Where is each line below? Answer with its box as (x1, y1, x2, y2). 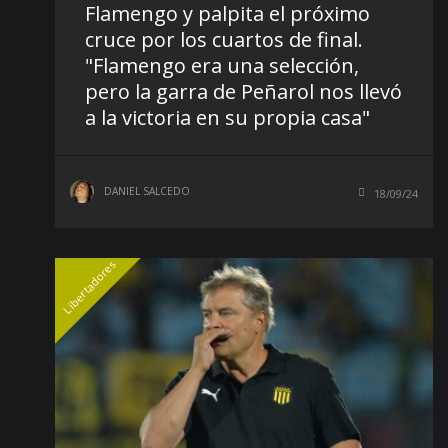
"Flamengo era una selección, (85, 52, 359, 80)
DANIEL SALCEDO (104, 184, 190, 199)
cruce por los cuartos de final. (85, 26, 363, 54)
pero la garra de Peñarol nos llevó (85, 78, 402, 106)
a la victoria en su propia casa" (85, 104, 370, 132)
